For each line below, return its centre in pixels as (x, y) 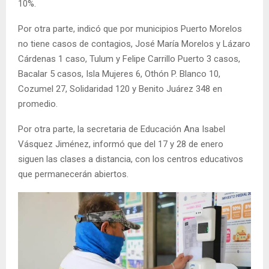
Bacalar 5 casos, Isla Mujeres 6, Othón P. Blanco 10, (119, 74)
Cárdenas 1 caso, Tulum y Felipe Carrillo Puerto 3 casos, (129, 59)
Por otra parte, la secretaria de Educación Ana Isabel (122, 129)
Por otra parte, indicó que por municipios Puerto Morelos (130, 29)
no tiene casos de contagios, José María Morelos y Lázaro (134, 44)
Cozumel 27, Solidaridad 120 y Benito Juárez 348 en (120, 89)
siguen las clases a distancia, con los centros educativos (131, 159)
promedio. (38, 104)
